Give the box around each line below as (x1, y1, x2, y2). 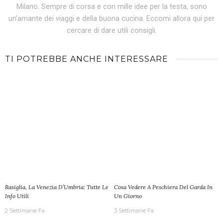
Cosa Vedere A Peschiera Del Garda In (114, 183, 213, 191)
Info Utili (5, 192, 29, 200)
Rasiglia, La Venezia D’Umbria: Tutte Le (5, 183, 109, 191)
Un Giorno (114, 192, 142, 200)
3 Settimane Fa (114, 207, 154, 215)
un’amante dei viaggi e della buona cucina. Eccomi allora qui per (8, 14, 215, 23)
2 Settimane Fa (5, 207, 45, 215)
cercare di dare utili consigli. (66, 26, 157, 35)
